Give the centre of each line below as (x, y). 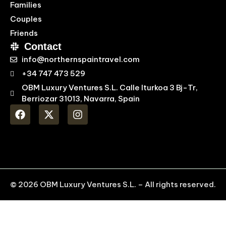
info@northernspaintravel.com (80, 59)
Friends (24, 33)
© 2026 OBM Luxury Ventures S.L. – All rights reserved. (113, 184)
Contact (43, 46)
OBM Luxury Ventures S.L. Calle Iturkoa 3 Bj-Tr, (109, 88)
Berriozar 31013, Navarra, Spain (80, 99)
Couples (26, 19)
